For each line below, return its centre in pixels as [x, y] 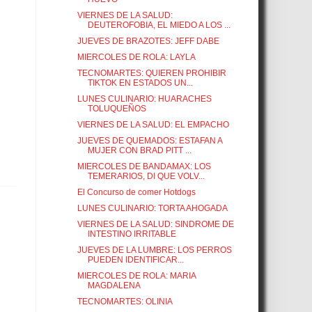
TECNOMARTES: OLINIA [125, 302]
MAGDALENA [114, 286]
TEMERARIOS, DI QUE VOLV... [146, 177]
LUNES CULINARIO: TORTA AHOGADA [152, 209]
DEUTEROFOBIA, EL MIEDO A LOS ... [159, 25]
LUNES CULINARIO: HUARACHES [144, 99]
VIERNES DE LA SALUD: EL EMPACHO [153, 125]
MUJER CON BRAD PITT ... [139, 151]
